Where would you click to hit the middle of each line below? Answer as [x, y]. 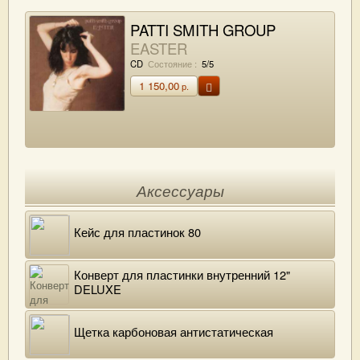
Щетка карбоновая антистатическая [174, 331]
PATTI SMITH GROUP [203, 30]
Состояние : [172, 63]
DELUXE [98, 289]
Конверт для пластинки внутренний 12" [182, 274]
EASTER [159, 48]
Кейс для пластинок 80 [137, 232]
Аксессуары [180, 192]
